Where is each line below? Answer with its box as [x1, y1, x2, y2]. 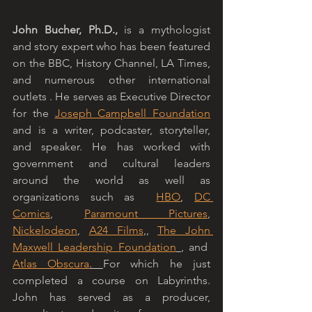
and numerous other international [13, 73, 210, 87]
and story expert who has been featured [13, 40, 210, 54]
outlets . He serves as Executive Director [13, 90, 210, 104]
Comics [13, 207, 50, 221]
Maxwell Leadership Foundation [13, 240, 176, 254]
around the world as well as [13, 173, 210, 187]
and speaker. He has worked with [13, 140, 210, 154]
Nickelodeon [13, 224, 77, 237]
